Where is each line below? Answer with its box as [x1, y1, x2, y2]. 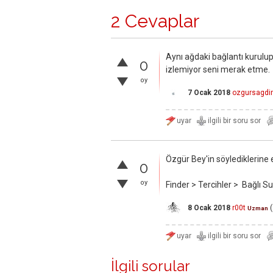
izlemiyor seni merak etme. [166, 65, 270, 75]
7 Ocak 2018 [188, 88, 230, 97]
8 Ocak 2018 [188, 204, 230, 213]
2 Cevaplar [111, 10, 199, 32]
